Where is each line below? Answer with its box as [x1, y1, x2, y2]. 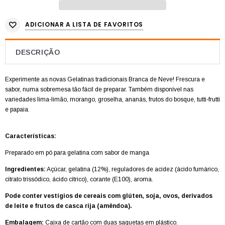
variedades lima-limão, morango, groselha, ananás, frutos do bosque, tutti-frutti [5, 95, 220, 103]
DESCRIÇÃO [16, 48, 60, 56]
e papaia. [5, 105, 30, 113]
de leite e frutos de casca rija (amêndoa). [5, 202, 132, 209]
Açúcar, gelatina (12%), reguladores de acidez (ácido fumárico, [46, 165, 219, 173]
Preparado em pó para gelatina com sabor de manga [5, 149, 149, 156]
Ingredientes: [5, 165, 46, 173]
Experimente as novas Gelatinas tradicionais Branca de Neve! [5, 75, 176, 83]
